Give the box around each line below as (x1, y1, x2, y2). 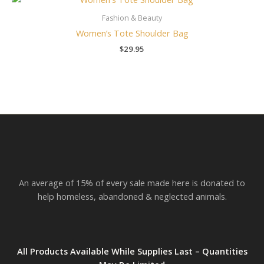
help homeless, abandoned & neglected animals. (37, 190, 227, 203)
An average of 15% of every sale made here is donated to (19, 177, 245, 189)
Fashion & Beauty (102, 12, 162, 23)
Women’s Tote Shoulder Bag (75, 27, 189, 39)
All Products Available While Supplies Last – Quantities (16, 245, 247, 258)
